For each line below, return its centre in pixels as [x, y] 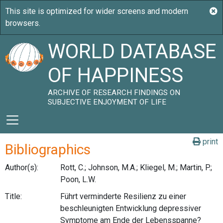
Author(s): [22, 167]
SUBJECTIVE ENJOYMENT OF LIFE [107, 102]
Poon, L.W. [78, 179]
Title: [13, 196]
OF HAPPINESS [116, 75]
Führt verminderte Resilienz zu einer [123, 196]
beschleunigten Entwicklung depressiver [130, 208]
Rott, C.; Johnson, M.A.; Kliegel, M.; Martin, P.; [136, 167]
